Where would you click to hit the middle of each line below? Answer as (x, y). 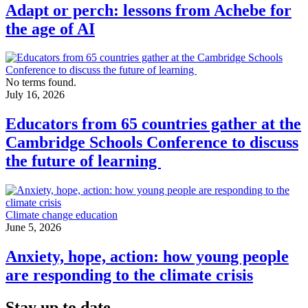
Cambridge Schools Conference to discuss (152, 143)
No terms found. (41, 82)
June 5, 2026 (33, 228)
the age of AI (50, 29)
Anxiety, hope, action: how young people (147, 257)
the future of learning (83, 161)
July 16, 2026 (35, 95)
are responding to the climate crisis (129, 275)
